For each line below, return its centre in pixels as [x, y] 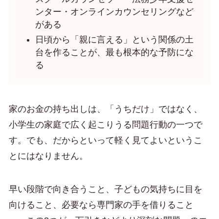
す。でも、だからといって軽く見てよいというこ [105, 141]
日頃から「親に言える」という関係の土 [114, 39]
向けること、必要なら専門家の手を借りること [101, 205]
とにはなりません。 [48, 156]
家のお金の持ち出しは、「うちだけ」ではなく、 [105, 109]
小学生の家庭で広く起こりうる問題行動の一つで [105, 125]
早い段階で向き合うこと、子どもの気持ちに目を [105, 189]
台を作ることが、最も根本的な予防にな [114, 52]
